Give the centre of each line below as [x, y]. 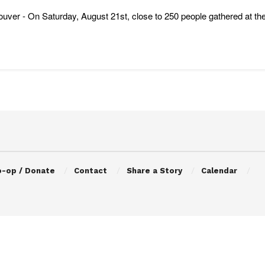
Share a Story [154, 170]
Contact [91, 170]
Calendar [219, 170]
